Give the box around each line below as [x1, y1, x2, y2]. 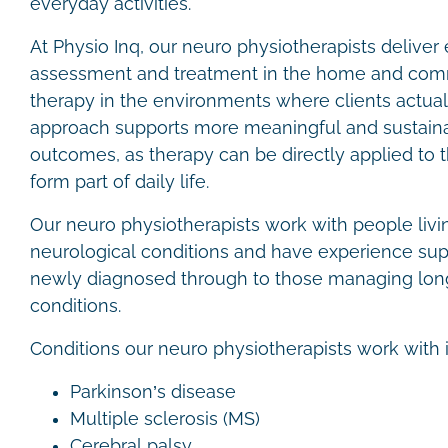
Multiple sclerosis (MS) [70, 409, 265, 429]
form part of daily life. [30, 172, 214, 192]
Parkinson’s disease [70, 382, 241, 402]
